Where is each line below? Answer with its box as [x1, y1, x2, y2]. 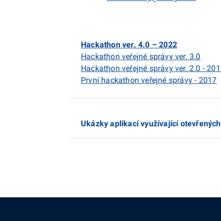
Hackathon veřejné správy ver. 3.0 [81, 52, 201, 61]
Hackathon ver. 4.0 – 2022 [81, 40, 177, 49]
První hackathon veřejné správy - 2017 [81, 75, 217, 85]
